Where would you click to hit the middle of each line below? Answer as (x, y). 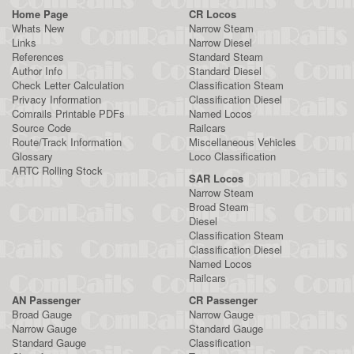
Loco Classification (232, 156)
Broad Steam (219, 207)
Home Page (40, 14)
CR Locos (213, 14)
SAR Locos (216, 178)
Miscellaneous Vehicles (243, 142)
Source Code (41, 128)
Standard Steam (226, 56)
